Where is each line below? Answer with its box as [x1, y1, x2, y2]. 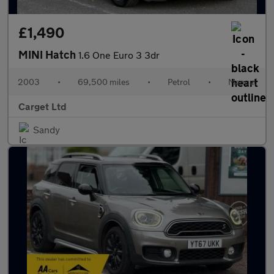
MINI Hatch [18, 48, 78, 61]
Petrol [168, 76, 190, 87]
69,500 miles [78, 76, 130, 87]
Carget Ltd [18, 100, 67, 112]
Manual [228, 76, 256, 87]
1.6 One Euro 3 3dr [78, 49, 160, 61]
